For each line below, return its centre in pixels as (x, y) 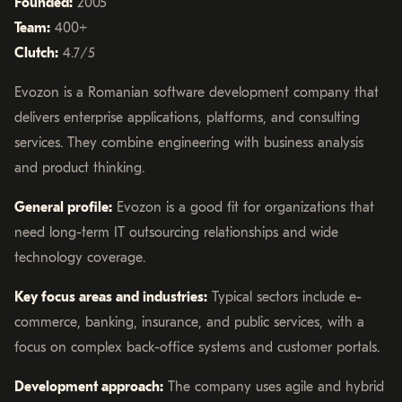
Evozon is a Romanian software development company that (197, 93)
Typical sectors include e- (284, 297)
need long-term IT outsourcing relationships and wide (176, 233)
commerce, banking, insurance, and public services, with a (189, 323)
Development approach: (89, 387)
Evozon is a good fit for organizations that (243, 208)
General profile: (63, 208)
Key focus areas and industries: (111, 297)
